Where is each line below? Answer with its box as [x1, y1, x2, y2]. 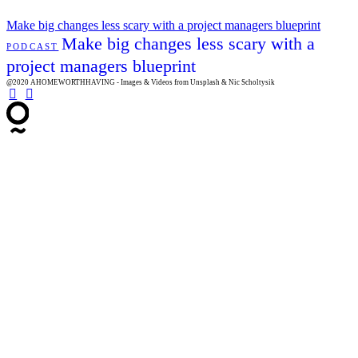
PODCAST [6, 42, 59, 52]
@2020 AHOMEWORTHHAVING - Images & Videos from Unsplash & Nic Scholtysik [6, 78, 275, 87]
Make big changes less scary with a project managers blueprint [6, 18, 320, 33]
